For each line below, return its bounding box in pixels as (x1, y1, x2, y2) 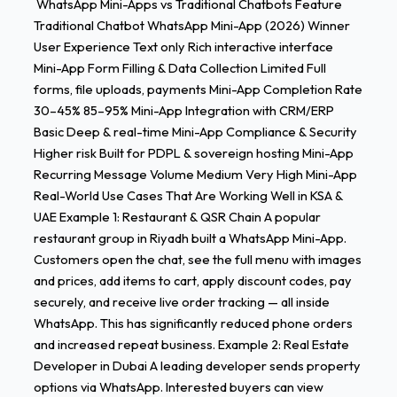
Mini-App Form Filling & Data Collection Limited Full (33, 59, 326, 77)
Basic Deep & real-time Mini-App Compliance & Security (33, 123, 357, 141)
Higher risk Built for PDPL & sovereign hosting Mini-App (33, 144, 354, 162)
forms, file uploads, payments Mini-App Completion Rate (33, 81, 362, 98)
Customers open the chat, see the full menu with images (33, 251, 362, 269)
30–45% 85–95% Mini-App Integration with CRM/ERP (33, 102, 334, 120)
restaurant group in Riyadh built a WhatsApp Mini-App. (33, 230, 346, 247)
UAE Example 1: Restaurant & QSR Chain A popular (33, 208, 321, 226)
